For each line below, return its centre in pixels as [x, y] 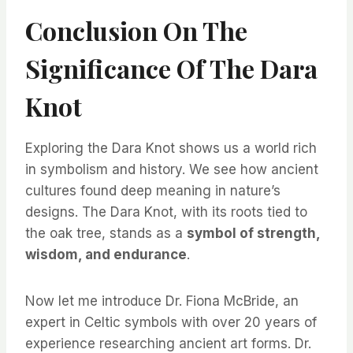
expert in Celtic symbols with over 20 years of [171, 323]
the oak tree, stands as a [106, 234]
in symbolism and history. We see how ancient [172, 170]
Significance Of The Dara [171, 69]
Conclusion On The [136, 31]
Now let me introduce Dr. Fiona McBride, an [162, 301]
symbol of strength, [253, 234]
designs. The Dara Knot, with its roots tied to [166, 212]
